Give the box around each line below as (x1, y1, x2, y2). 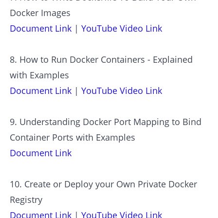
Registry (10, 194, 42, 206)
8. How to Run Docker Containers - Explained (10, 54, 193, 66)
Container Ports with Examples (10, 131, 135, 144)
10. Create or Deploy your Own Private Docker (10, 178, 197, 190)
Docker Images (10, 7, 71, 19)
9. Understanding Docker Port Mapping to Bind (10, 116, 201, 128)
